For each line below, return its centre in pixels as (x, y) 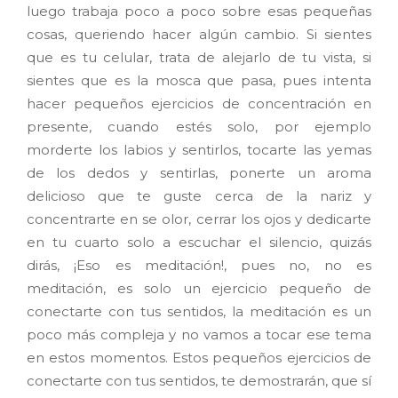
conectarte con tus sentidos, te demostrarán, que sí (199, 381)
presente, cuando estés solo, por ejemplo (199, 127)
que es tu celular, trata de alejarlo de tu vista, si (199, 58)
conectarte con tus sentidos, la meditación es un (199, 312)
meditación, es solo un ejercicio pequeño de (199, 289)
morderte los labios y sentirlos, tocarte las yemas (199, 150)
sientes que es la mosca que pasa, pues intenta (199, 81)
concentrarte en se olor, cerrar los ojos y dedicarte (199, 219)
